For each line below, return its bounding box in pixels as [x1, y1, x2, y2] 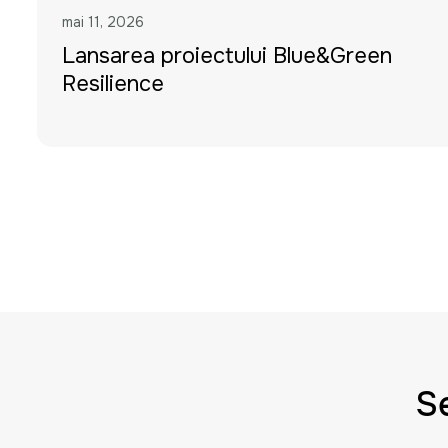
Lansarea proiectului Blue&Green [62, 41, 392, 70]
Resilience [62, 69, 164, 98]
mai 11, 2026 [62, 12, 144, 31]
